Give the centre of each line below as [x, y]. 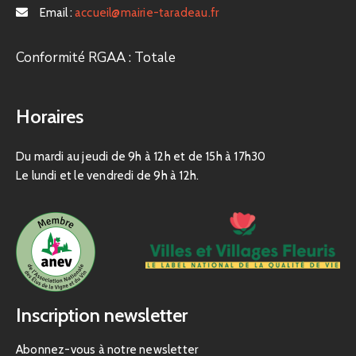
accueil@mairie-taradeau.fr [147, 13]
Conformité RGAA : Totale [96, 58]
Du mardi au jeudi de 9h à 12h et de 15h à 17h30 [141, 157]
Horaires [50, 116]
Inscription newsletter [102, 315]
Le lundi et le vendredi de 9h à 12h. [108, 176]
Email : [57, 13]
